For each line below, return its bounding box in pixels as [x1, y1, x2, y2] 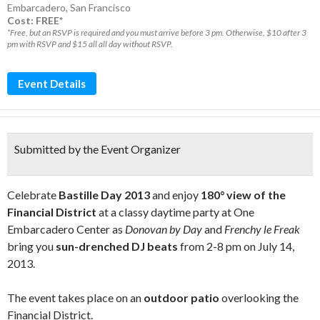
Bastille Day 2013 [59, 188, 150, 201]
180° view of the [201, 188, 286, 201]
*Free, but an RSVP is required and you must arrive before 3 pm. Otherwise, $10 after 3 [7, 27, 306, 38]
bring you [7, 239, 54, 253]
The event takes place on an [7, 291, 141, 304]
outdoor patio [141, 291, 219, 304]
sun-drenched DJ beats [54, 239, 178, 253]
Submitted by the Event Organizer [14, 142, 181, 156]
